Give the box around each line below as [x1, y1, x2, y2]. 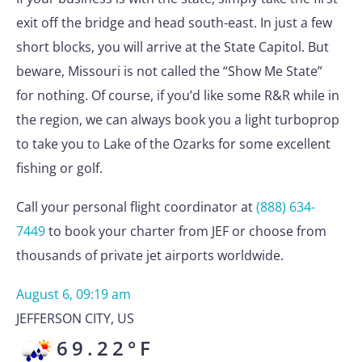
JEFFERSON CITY [16, 309, 111, 327]
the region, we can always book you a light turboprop [16, 111, 339, 128]
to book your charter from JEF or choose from [45, 222, 326, 240]
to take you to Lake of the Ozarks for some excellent [16, 135, 330, 153]
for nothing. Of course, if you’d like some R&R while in [16, 86, 339, 104]
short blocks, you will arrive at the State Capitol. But [16, 38, 329, 56]
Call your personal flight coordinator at [16, 198, 256, 216]
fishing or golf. [16, 159, 103, 177]
